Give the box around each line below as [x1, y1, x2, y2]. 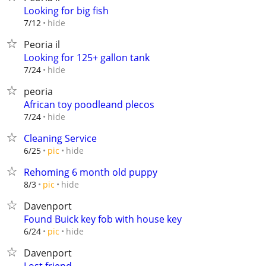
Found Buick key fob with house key [24, 213, 182, 226]
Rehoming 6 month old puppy [24, 166, 157, 179]
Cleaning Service [24, 132, 97, 145]
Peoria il [24, 38, 60, 51]
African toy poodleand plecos [24, 98, 154, 111]
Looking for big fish [24, 4, 109, 17]
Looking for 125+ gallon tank [24, 51, 150, 64]
